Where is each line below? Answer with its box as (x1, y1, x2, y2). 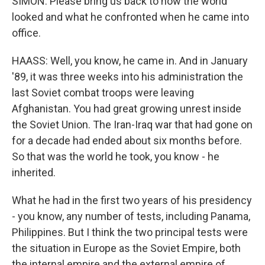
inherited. (12, 166, 56, 179)
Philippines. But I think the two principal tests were (12, 226, 248, 238)
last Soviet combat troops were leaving (12, 86, 194, 99)
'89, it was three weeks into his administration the (12, 70, 243, 83)
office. (12, 27, 41, 39)
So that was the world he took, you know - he (12, 150, 219, 163)
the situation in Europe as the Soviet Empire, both (12, 242, 241, 254)
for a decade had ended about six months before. (12, 134, 242, 147)
